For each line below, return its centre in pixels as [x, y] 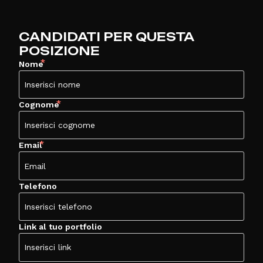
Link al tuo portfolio [60, 227]
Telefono [38, 186]
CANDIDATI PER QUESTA [106, 36]
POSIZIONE [59, 50]
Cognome [39, 105]
